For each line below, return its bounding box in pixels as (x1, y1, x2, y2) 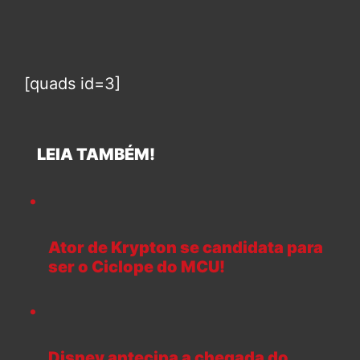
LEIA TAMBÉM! (24, 145, 155, 165)
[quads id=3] (24, 74, 121, 94)
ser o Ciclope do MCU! (48, 257, 225, 277)
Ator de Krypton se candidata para (48, 238, 323, 258)
